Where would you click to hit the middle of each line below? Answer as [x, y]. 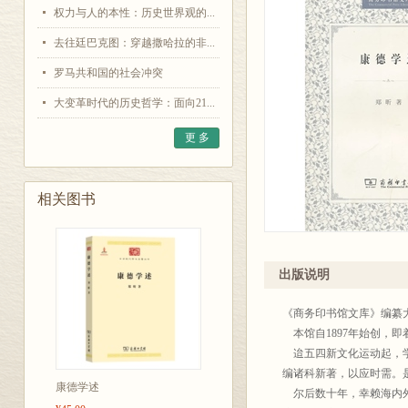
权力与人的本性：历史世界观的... [134, 13]
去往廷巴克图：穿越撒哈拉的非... [134, 43]
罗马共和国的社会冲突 [108, 73]
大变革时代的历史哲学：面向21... [134, 103]
